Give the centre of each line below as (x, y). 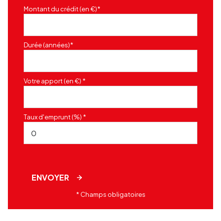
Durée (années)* (49, 45)
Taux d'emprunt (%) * (55, 117)
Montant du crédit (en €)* (62, 9)
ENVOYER (50, 178)
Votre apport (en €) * (55, 81)
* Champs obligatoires (110, 195)
